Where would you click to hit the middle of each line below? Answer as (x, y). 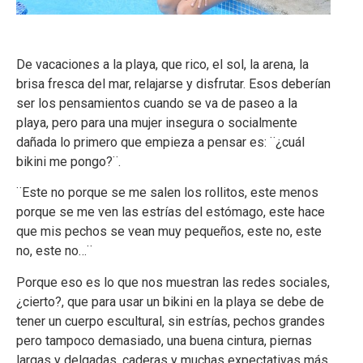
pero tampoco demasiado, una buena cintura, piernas (164, 340)
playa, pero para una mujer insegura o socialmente (157, 122)
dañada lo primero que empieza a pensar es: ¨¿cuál (160, 142)
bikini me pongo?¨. (72, 161)
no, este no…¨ (54, 251)
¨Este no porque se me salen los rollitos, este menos (167, 193)
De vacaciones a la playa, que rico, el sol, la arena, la (162, 64)
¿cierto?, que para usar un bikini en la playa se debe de (170, 301)
